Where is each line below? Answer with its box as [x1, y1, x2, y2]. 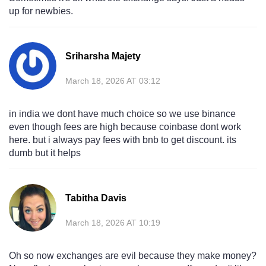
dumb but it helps [9, 148, 81, 159]
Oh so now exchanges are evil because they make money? [9, 251, 256, 261]
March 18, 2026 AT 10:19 [65, 218, 160, 228]
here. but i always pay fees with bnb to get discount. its [9, 135, 236, 145]
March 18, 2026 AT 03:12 [65, 76, 160, 86]
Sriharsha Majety [65, 51, 141, 62]
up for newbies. [9, 6, 73, 17]
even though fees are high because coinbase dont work [9, 122, 241, 132]
